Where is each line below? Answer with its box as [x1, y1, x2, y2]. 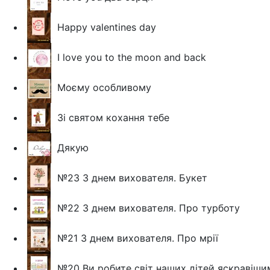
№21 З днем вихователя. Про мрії [57, 231, 218, 244]
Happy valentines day [57, 20, 156, 33]
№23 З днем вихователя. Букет [57, 171, 207, 184]
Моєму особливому [57, 81, 151, 93]
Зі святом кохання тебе [57, 111, 169, 124]
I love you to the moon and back [57, 51, 206, 63]
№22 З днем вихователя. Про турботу [57, 201, 240, 214]
